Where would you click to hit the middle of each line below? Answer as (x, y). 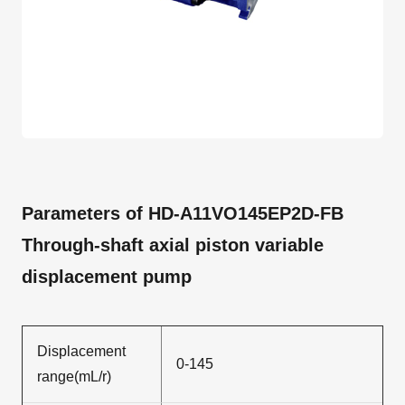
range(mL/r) (74, 377)
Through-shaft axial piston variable (173, 245)
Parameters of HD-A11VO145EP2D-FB (183, 213)
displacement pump (107, 277)
